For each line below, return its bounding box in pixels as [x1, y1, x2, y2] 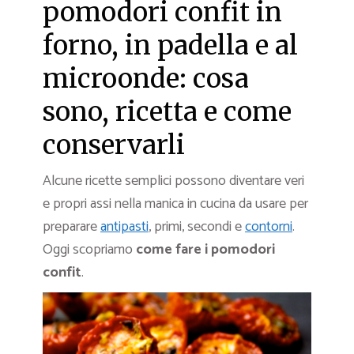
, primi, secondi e [149, 214, 245, 239]
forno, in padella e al [43, 28, 298, 62]
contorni [245, 214, 292, 239]
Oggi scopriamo [43, 237, 136, 262]
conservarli [43, 128, 185, 161]
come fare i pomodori [136, 237, 275, 262]
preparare [43, 214, 100, 239]
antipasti [100, 214, 149, 239]
